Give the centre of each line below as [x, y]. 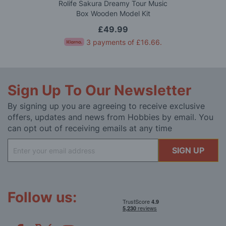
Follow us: [42, 197]
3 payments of [111, 42]
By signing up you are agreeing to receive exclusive [106, 106]
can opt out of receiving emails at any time [90, 128]
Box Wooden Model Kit [113, 14]
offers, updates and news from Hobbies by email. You [110, 117]
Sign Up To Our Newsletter [99, 91]
